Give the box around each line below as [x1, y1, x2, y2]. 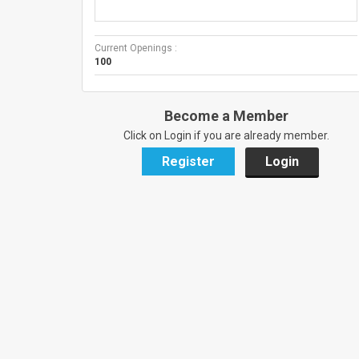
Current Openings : [95, 42, 177, 54]
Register [161, 154, 215, 169]
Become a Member [163, 107, 288, 124]
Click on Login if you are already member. [123, 129, 329, 142]
